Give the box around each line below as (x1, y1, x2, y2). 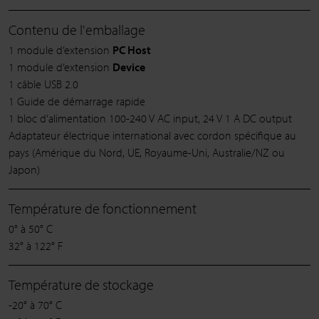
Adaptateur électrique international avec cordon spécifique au (9, 128, 296, 143)
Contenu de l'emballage (9, 21, 145, 39)
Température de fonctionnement (9, 199, 197, 218)
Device (113, 60, 145, 75)
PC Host (113, 43, 151, 58)
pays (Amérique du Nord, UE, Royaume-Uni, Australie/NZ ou (9, 145, 285, 160)
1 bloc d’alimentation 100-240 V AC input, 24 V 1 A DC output (9, 111, 292, 126)
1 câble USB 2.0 (9, 77, 78, 92)
